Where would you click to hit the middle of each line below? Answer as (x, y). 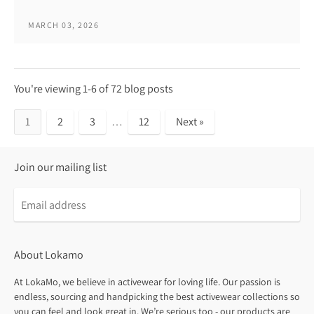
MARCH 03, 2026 (63, 25)
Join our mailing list (60, 168)
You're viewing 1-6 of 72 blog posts (94, 89)
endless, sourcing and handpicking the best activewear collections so (157, 297)
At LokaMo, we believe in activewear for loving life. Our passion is (147, 282)
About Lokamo (49, 255)
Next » (190, 122)
